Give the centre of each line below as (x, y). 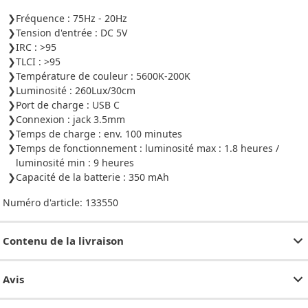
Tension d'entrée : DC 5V (71, 32)
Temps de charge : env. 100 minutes (99, 133)
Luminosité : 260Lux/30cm (76, 90)
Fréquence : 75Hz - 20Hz (71, 18)
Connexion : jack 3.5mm (70, 119)
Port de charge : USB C (68, 104)
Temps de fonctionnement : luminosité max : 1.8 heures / (147, 148)
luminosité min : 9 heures (75, 162)
